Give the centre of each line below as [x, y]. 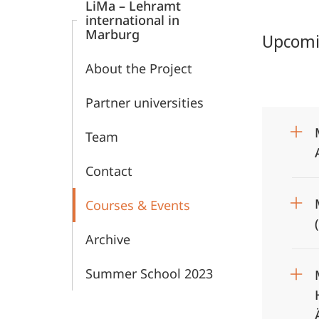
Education [119, 13]
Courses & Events [138, 205]
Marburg [113, 34]
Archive [108, 239]
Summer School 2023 [149, 273]
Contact [109, 171]
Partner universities [145, 103]
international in [132, 20]
